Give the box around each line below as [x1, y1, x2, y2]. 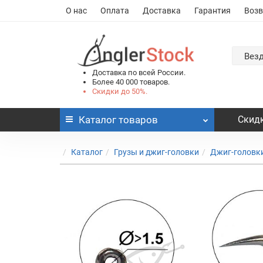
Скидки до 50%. [92, 86, 147, 96]
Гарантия [194, 6, 231, 15]
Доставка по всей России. [92, 68, 186, 77]
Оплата [100, 6, 129, 15]
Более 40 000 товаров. [92, 77, 170, 86]
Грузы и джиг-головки [114, 147, 199, 157]
